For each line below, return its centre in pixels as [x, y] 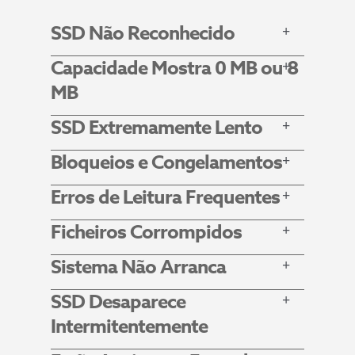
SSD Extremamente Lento [157, 128]
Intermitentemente [129, 326]
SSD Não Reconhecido [143, 33]
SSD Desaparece [118, 302]
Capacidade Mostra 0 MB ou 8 [174, 68]
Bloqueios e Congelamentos [166, 162]
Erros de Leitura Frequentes [165, 197]
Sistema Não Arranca [138, 267]
